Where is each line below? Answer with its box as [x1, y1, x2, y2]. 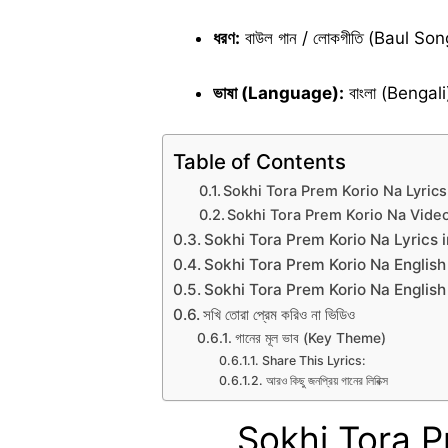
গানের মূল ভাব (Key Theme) [234, 329, 386, 346]
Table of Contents [173, 148, 346, 174]
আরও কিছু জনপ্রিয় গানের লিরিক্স [265, 372, 388, 388]
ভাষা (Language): [213, 83, 344, 103]
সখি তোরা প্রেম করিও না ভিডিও [203, 304, 356, 324]
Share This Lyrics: [261, 352, 366, 368]
